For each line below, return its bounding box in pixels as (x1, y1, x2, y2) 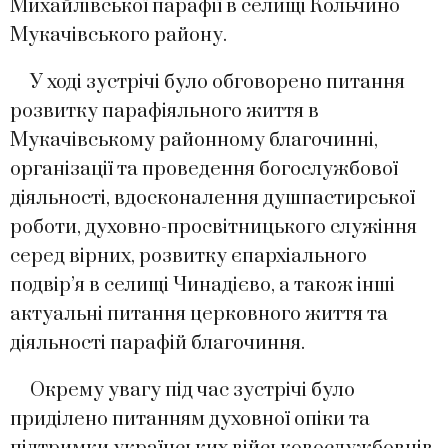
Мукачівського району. (10, 22, 227, 48)
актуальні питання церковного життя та (10, 301, 388, 327)
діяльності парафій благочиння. (10, 330, 305, 356)
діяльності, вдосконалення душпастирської (10, 185, 415, 211)
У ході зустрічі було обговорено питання (10, 69, 405, 95)
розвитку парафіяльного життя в (10, 98, 319, 124)
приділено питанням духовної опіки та (10, 406, 370, 432)
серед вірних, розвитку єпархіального (10, 243, 367, 269)
